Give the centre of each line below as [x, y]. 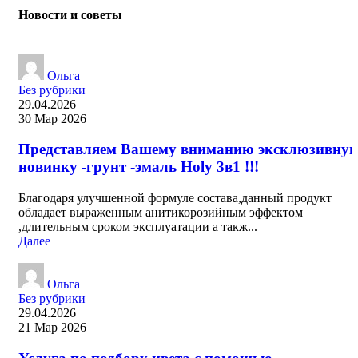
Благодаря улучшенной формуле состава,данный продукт [175, 198]
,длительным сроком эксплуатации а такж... [138, 227]
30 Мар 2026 [52, 118]
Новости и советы [70, 15]
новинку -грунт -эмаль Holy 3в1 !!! [139, 167]
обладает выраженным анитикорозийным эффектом [161, 212]
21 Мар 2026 [52, 327]
